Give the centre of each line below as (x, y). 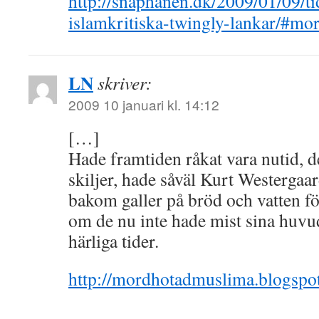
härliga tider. (114, 241)
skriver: (125, 83)
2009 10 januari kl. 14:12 (144, 104)
